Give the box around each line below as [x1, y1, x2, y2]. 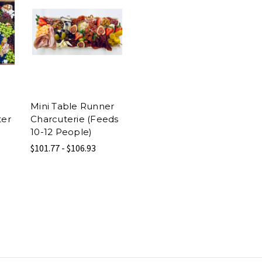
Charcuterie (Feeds [30, 113, 119, 125]
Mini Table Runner [30, 100, 115, 112]
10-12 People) [30, 126, 92, 137]
